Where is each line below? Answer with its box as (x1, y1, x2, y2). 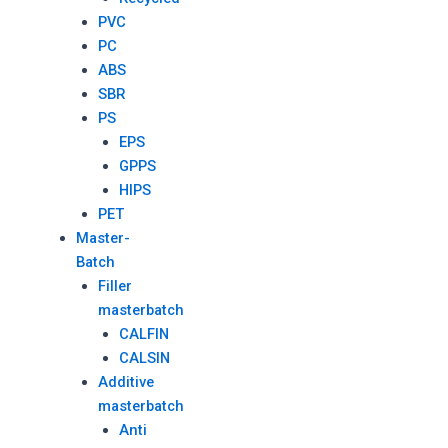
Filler (97, 277, 132, 295)
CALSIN (119, 349, 171, 367)
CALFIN (119, 325, 170, 343)
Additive (97, 373, 154, 391)
